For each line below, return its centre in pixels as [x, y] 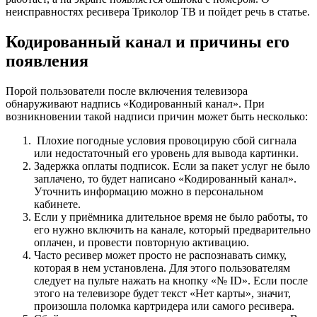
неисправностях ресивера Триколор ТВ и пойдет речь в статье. [158, 11]
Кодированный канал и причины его [148, 41]
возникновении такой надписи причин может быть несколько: [157, 116]
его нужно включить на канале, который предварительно [172, 229]
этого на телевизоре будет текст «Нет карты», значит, [162, 293]
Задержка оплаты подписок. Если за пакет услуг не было [172, 166]
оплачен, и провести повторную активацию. [142, 242]
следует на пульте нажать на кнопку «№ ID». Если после [171, 280]
